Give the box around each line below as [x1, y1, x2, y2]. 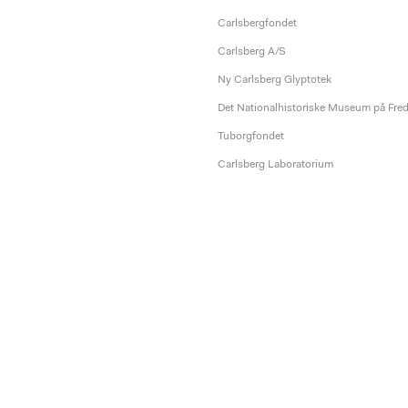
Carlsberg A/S [218, 46, 286, 57]
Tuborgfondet [218, 131, 284, 142]
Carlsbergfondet [218, 18, 297, 29]
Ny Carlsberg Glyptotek [218, 75, 331, 86]
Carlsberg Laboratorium [218, 159, 333, 170]
